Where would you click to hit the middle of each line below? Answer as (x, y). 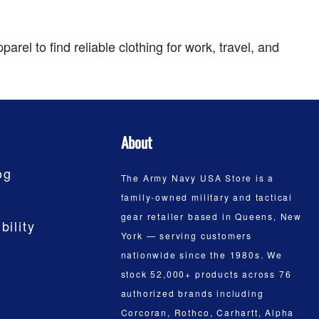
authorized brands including (192, 293)
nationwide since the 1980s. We (202, 254)
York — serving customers (186, 235)
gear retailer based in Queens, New (211, 216)
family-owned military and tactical (207, 197)
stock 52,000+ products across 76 (206, 273)
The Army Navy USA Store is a (198, 177)
